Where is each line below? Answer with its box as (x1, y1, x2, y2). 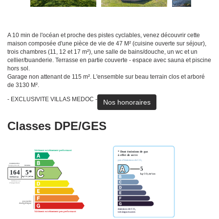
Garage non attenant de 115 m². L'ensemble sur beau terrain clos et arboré (7, 73, 205, 81)
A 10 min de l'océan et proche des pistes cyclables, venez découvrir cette (7, 32, 200, 39)
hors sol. (7, 65, 30, 72)
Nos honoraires (103, 98, 151, 107)
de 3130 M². (7, 82, 39, 89)
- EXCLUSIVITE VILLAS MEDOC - (7, 96, 97, 103)
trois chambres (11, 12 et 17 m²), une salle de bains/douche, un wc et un (7, 48, 197, 56)
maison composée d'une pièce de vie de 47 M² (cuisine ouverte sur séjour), (7, 40, 206, 47)
